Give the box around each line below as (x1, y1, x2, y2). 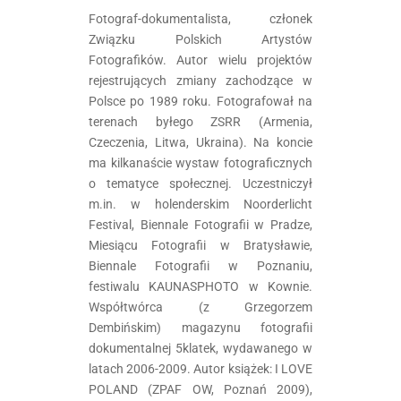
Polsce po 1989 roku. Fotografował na (89, 93, 312, 108)
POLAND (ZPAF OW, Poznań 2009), (89, 381, 312, 397)
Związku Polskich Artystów (89, 31, 312, 47)
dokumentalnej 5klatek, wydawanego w (89, 340, 312, 355)
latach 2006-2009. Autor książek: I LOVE (89, 361, 312, 376)
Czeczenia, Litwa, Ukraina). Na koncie (89, 134, 312, 149)
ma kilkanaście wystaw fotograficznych (89, 155, 312, 170)
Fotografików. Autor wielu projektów (89, 52, 312, 67)
